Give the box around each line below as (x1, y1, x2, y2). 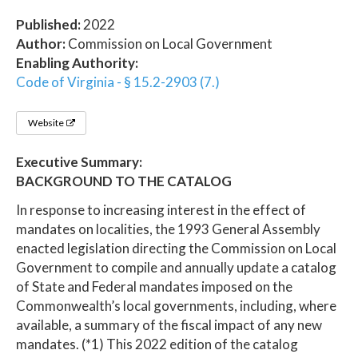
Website (27, 116, 66, 129)
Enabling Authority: (16, 54, 138, 71)
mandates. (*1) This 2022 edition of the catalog (16, 335, 298, 352)
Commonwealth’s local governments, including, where (16, 296, 336, 314)
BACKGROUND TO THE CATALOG (16, 172, 232, 189)
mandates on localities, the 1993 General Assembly (16, 220, 320, 237)
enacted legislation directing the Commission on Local (16, 239, 336, 257)
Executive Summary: (16, 153, 142, 170)
